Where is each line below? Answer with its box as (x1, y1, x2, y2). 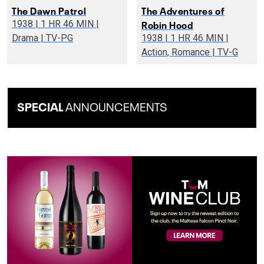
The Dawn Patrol (12, 2, 87, 17)
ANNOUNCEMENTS (63, 96, 167, 114)
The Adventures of (141, 2, 225, 17)
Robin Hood (141, 16, 193, 31)
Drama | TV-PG (41, 32, 73, 44)
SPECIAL (17, 96, 63, 114)
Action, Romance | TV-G (212, 46, 238, 58)
